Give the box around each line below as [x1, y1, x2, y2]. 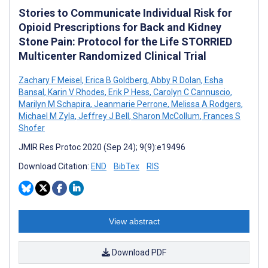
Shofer [19, 123, 45, 133]
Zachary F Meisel [19, 75, 82, 85]
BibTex [114, 161, 139, 171]
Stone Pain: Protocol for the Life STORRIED [19, 35, 232, 48]
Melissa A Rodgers [169, 99, 241, 109]
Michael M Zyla [19, 111, 75, 121]
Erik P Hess [106, 87, 150, 97]
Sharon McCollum [131, 111, 200, 121]
